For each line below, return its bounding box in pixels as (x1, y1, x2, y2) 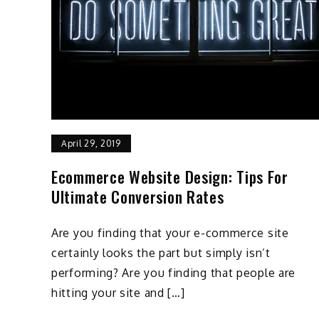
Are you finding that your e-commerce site (51, 225, 289, 240)
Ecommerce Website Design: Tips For (51, 165, 288, 189)
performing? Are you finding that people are (51, 265, 296, 280)
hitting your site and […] (51, 285, 185, 300)
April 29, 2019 (61, 138, 121, 150)
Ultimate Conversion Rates (51, 185, 224, 209)
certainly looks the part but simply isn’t (51, 245, 271, 260)
